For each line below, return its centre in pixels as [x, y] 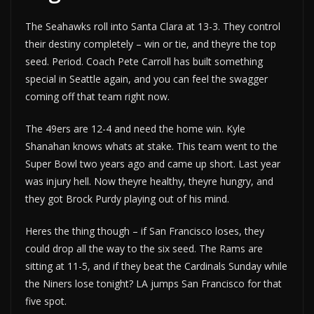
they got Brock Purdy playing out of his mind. [127, 199]
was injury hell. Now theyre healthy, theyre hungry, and [149, 182]
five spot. [46, 301]
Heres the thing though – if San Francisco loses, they [145, 231]
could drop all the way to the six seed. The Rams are [144, 249]
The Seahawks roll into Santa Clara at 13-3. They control [153, 27]
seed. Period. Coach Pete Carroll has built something [144, 62]
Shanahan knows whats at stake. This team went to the [151, 146]
